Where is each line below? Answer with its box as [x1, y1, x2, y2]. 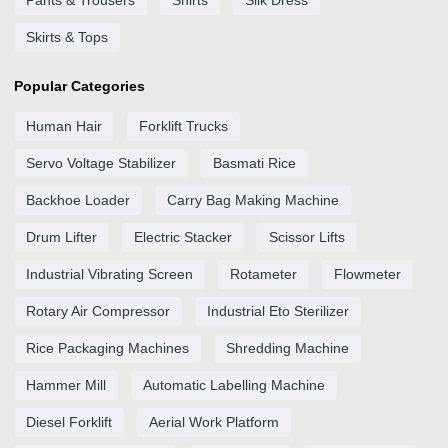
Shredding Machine [226, 340, 349, 356]
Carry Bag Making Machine [167, 192, 339, 208]
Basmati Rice [213, 155, 296, 171]
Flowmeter [334, 266, 401, 282]
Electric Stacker [134, 229, 232, 245]
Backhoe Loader [26, 192, 130, 208]
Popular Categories [14, 78, 145, 94]
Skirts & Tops [26, 29, 108, 45]
